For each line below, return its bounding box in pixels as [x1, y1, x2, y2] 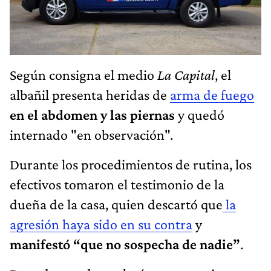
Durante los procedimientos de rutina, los [10, 156, 252, 173]
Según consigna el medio [10, 67, 157, 83]
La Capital [157, 67, 215, 83]
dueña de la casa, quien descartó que [10, 196, 223, 213]
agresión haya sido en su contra [10, 216, 192, 233]
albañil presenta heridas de [10, 87, 170, 103]
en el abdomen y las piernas [10, 106, 175, 123]
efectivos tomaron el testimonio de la [10, 176, 224, 193]
